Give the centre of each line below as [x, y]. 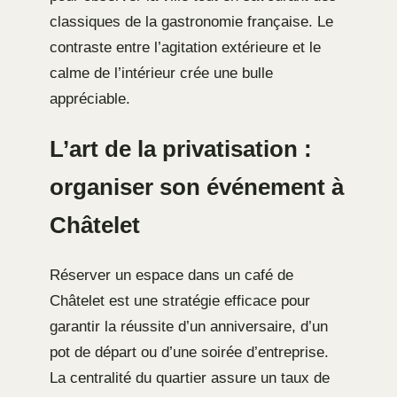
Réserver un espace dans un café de [171, 275]
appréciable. [90, 98]
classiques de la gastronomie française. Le [191, 21]
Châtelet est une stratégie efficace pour [180, 300]
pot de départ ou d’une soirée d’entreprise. [189, 352]
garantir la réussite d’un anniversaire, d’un [189, 326]
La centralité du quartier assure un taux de [190, 378]
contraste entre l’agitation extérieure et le [185, 47]
